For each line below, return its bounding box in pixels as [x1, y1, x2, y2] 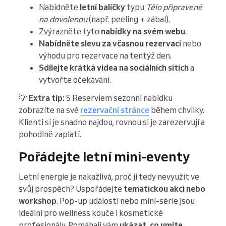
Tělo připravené [146, 2, 202, 13]
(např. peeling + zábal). [87, 14, 170, 25]
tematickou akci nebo [124, 184, 205, 194]
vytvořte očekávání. [39, 75, 111, 85]
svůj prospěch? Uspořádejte [19, 184, 124, 194]
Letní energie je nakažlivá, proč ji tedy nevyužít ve [19, 172, 199, 182]
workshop [19, 196, 56, 206]
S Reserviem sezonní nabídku [65, 93, 173, 103]
